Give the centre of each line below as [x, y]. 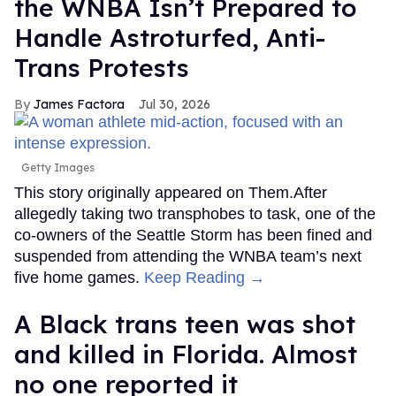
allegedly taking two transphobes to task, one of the [195, 213]
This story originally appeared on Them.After [171, 192]
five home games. [79, 277]
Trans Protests [102, 67]
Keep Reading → [205, 277]
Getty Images [58, 167]
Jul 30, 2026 [175, 104]
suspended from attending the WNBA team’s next [188, 256]
